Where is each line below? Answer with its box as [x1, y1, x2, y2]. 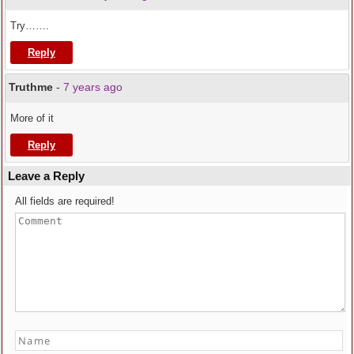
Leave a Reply [8, 169, 85, 183]
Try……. [10, 20, 49, 32]
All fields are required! [15, 195, 115, 208]
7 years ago [63, 81, 122, 94]
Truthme [9, 81, 53, 94]
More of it [10, 112, 54, 125]
